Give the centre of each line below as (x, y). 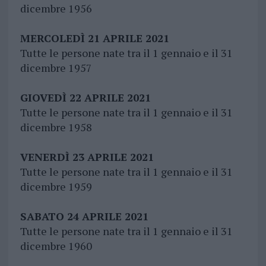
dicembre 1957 (56, 68)
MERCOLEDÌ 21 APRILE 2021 (94, 38)
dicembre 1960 (56, 246)
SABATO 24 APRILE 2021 (84, 216)
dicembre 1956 (56, 9)
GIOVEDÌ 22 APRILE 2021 (85, 98)
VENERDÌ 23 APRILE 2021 (87, 157)
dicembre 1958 (56, 127)
